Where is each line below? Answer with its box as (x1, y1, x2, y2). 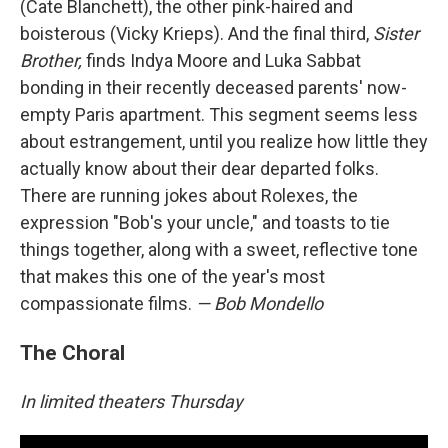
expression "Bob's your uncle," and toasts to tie (20, 211, 390, 233)
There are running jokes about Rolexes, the (20, 184, 358, 206)
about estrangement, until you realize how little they (20, 130, 428, 152)
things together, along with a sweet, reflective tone (20, 238, 418, 260)
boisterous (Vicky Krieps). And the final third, (20, 22, 373, 44)
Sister (373, 22, 419, 44)
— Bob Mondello (196, 292, 323, 314)
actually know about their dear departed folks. (20, 157, 379, 179)
